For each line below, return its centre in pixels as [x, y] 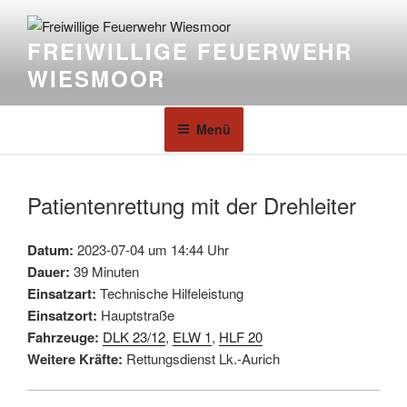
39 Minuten [104, 271]
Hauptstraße [136, 314]
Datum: [50, 249]
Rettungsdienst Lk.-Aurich [201, 358]
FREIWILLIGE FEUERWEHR [190, 51]
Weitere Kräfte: [75, 358]
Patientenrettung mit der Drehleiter [192, 204]
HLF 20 [241, 336]
